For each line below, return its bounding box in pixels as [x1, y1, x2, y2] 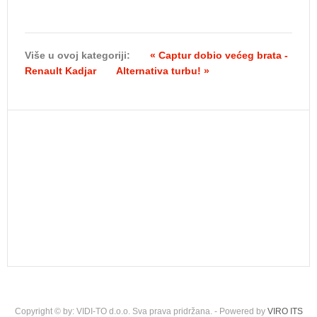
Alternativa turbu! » [116, 64, 209, 76]
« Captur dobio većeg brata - [150, 49, 288, 61]
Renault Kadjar [25, 64, 96, 76]
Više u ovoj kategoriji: [25, 49, 130, 61]
